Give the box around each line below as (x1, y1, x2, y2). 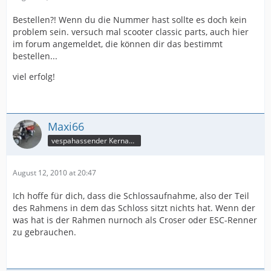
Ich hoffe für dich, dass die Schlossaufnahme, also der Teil (13, 190, 249, 201)
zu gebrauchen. (13, 226, 76, 238)
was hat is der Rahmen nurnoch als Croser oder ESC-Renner (13, 214, 257, 226)
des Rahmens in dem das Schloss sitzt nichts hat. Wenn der (13, 202, 255, 214)
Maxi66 (48, 119, 84, 134)
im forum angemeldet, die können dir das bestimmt (13, 38, 223, 50)
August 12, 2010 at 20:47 (13, 168, 96, 178)
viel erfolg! (13, 71, 55, 82)
